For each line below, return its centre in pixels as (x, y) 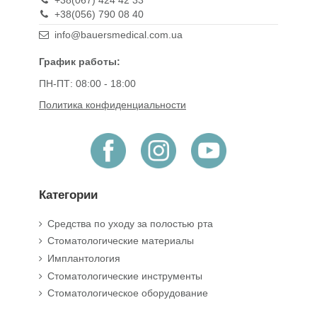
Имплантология (84, 258)
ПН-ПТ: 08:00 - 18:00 (87, 83)
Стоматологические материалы (121, 241)
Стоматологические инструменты (125, 276)
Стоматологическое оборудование (128, 293)
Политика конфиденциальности (113, 104)
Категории (68, 195)
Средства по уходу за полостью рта (130, 223)
